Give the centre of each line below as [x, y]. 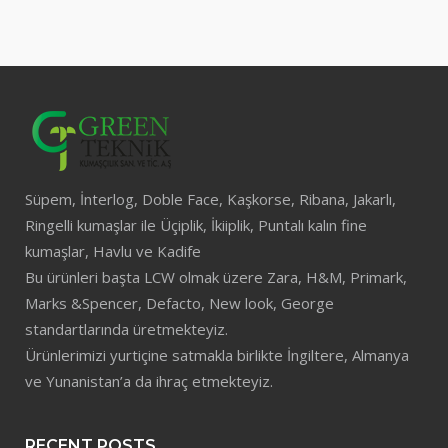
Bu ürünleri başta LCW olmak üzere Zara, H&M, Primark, [216, 277]
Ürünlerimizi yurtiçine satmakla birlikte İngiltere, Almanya [217, 355]
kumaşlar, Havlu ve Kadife [113, 251]
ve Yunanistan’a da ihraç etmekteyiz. [149, 381]
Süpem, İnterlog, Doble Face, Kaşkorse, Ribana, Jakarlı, [210, 199]
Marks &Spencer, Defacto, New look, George [179, 303]
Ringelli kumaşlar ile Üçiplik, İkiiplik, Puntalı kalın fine [196, 225]
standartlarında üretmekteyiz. [126, 329]
